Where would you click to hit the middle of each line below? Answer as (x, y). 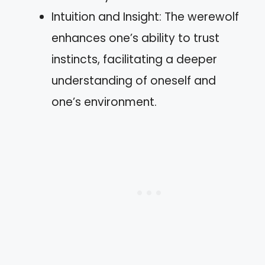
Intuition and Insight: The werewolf (145, 17)
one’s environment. (104, 102)
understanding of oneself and (134, 81)
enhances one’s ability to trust (135, 38)
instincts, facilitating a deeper (134, 59)
